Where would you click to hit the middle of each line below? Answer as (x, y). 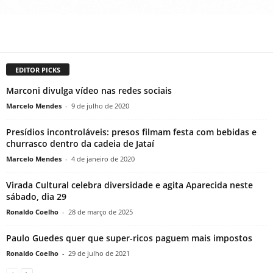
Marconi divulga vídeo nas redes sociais (89, 91)
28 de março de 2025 (101, 212)
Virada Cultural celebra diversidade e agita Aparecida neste (129, 185)
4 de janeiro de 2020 (103, 159)
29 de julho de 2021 (99, 253)
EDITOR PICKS (38, 70)
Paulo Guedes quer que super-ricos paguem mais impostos (129, 238)
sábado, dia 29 (36, 197)
